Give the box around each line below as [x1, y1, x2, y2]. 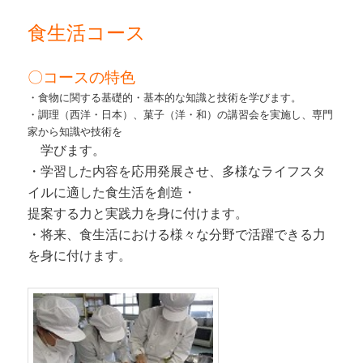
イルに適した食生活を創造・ [28, 182, 197, 202]
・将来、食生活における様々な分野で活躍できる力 [28, 224, 327, 244]
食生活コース [28, 17, 147, 46]
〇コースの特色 [28, 66, 136, 88]
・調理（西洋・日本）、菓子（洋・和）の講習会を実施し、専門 [28, 106, 334, 122]
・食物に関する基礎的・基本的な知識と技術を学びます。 [28, 89, 302, 105]
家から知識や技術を [28, 123, 123, 139]
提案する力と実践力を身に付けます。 [28, 203, 249, 223]
